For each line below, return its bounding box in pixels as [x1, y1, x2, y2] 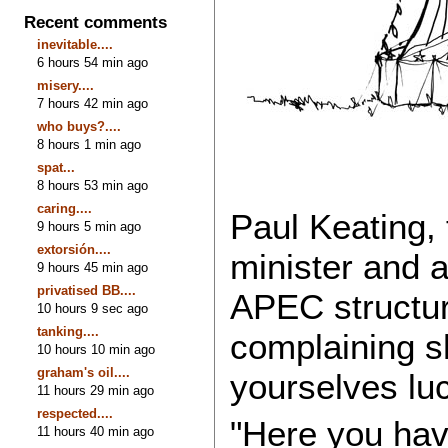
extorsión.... [37, 241, 112, 257]
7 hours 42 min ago [37, 95, 149, 111]
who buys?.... [37, 118, 122, 134]
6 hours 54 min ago [37, 54, 149, 70]
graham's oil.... [37, 364, 131, 380]
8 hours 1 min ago [37, 136, 142, 152]
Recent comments [24, 12, 168, 33]
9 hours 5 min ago [37, 218, 142, 234]
